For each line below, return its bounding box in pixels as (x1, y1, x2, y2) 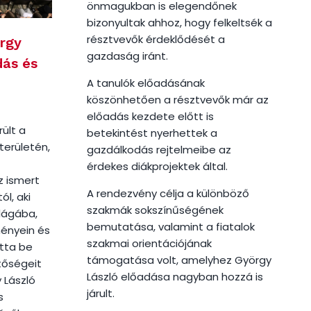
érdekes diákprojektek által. (86, 158, 228, 174)
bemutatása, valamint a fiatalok (86, 219, 255, 234)
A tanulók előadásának (86, 75, 205, 90)
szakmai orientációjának (86, 235, 212, 251)
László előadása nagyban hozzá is (86, 269, 263, 284)
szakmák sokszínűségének (86, 202, 224, 217)
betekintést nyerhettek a (86, 125, 217, 140)
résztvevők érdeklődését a (86, 31, 225, 47)
